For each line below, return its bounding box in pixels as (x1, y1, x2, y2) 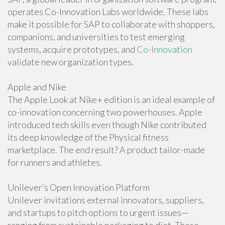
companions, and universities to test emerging (8, 31, 185, 42)
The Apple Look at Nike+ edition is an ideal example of (8, 94, 215, 105)
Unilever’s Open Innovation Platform (8, 182, 150, 193)
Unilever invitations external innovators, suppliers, (8, 194, 204, 205)
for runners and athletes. (8, 157, 102, 168)
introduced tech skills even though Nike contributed (8, 119, 206, 130)
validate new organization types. (8, 56, 134, 67)
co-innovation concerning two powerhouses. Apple (8, 106, 202, 118)
